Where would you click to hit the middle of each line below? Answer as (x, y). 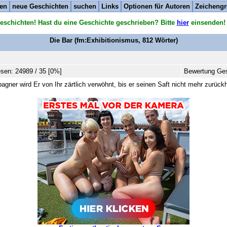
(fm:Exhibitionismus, (107, 40)
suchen (85, 6)
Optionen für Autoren (157, 6)
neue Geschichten (40, 6)
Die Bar (61, 40)
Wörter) (165, 40)
